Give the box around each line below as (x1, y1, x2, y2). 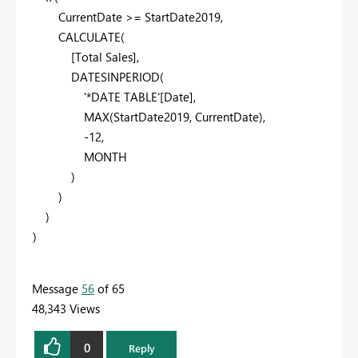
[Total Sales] (71, 49, 137, 66)
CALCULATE (58, 29, 121, 46)
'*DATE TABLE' (84, 89, 160, 105)
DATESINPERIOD (71, 69, 160, 86)
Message (32, 280, 82, 297)
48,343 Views (32, 300, 100, 317)
